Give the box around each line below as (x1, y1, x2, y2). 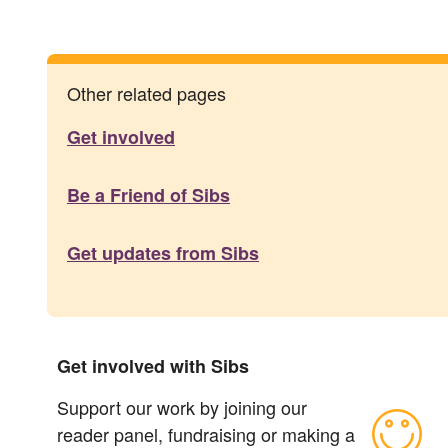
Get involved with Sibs (57, 353, 249, 380)
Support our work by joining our (57, 394, 307, 421)
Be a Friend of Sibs (67, 182, 230, 209)
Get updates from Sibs (67, 240, 259, 267)
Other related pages (67, 80, 226, 107)
